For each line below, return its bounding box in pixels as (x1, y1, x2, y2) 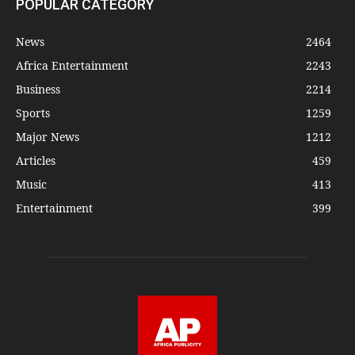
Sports (16, 105, 50, 120)
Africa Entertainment (16, 57, 128, 73)
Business (16, 81, 60, 97)
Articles (16, 152, 55, 168)
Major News (16, 128, 79, 144)
